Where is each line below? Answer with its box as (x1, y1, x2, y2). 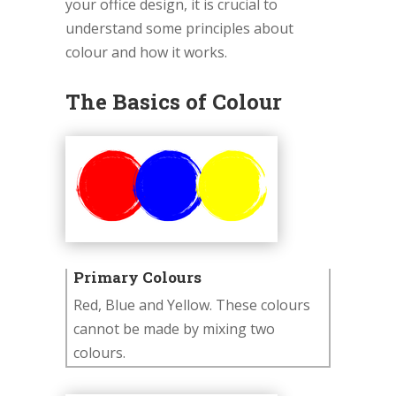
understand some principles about (65, 19, 293, 39)
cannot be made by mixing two (73, 319, 275, 339)
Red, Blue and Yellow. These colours (73, 295, 310, 316)
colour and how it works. (65, 42, 227, 63)
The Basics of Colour (65, 88, 282, 117)
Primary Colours (73, 267, 202, 288)
